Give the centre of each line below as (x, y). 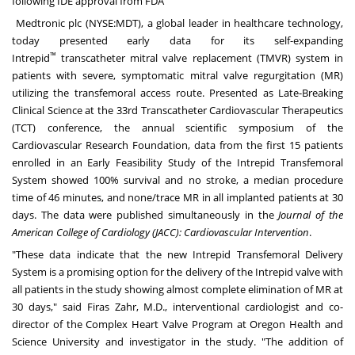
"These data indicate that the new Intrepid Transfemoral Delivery (177, 255)
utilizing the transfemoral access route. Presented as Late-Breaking (177, 93)
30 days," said (50, 307)
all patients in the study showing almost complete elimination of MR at (177, 290)
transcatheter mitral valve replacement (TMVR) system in (200, 58)
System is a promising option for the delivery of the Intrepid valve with (177, 272)
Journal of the (311, 215)
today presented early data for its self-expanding (177, 41)
